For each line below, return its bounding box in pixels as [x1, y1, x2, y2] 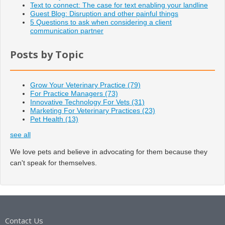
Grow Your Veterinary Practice [30, 81, 128, 89]
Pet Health [30, 115, 65, 124]
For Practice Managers [30, 89, 105, 98]
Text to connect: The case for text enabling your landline [30, 1, 208, 10]
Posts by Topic [10, 48, 83, 62]
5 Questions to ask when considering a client [30, 18, 172, 27]
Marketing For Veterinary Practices [30, 106, 142, 115]
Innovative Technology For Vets [30, 98, 132, 106]
